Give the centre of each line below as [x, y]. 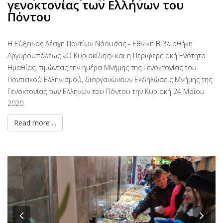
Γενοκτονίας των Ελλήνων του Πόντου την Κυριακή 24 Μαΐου [106, 92]
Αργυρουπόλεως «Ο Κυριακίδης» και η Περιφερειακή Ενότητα [107, 56]
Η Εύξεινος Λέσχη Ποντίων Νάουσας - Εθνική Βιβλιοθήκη [100, 44]
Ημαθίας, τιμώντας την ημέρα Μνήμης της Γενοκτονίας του [102, 68]
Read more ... [35, 123]
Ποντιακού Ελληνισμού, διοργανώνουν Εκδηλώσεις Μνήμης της [110, 80]
